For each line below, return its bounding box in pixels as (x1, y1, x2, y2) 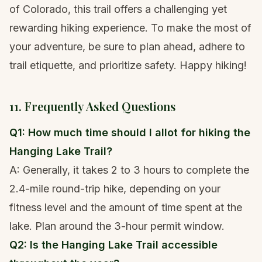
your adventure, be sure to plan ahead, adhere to (9, 40, 245, 53)
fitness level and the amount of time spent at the (9, 201, 242, 214)
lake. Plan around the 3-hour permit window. (9, 220, 225, 233)
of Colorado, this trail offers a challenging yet (9, 3, 227, 16)
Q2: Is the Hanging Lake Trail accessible (9, 239, 218, 251)
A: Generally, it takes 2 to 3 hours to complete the (9, 164, 249, 177)
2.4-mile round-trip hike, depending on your (9, 182, 220, 195)
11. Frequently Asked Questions (9, 98, 175, 115)
